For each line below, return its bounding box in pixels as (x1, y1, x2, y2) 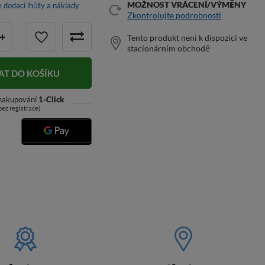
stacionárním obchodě (127, 43, 211, 53)
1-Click (38, 95, 64, 104)
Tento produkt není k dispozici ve (127, 33, 248, 43)
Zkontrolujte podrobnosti (127, 10, 222, 20)
